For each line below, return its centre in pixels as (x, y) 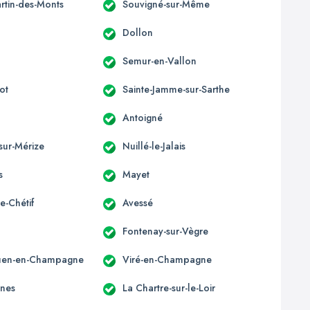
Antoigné (142, 117)
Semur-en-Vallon (159, 61)
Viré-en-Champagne (167, 259)
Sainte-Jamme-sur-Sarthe (176, 89)
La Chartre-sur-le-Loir (168, 288)
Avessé (137, 202)
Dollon (137, 32)
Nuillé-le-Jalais (154, 146)
